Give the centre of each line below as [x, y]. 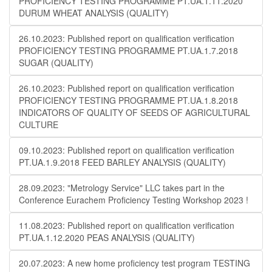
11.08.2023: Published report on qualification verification [127, 225]
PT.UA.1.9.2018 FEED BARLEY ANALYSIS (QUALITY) [122, 162]
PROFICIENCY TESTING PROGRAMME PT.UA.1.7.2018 [128, 50]
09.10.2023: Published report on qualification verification [127, 150]
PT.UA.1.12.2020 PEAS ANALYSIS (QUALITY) [107, 237]
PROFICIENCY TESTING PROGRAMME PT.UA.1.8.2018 [128, 100]
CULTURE [39, 124]
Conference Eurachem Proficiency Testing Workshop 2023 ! [134, 200]
